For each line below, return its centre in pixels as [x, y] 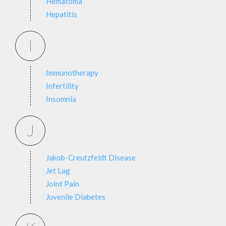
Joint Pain [63, 184]
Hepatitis [62, 14]
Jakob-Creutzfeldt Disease [91, 157]
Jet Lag [58, 171]
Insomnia [61, 99]
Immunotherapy [72, 73]
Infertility [62, 86]
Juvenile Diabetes [76, 197]
